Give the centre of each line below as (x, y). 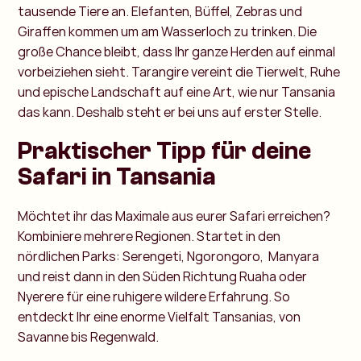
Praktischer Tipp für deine (165, 151)
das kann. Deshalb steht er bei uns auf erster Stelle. (170, 112)
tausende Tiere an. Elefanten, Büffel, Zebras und (160, 12)
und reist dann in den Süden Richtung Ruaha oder (163, 277)
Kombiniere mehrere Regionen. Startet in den (149, 237)
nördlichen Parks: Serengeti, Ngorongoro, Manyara (169, 257)
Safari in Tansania (117, 177)
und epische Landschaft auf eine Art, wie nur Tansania (177, 92)
